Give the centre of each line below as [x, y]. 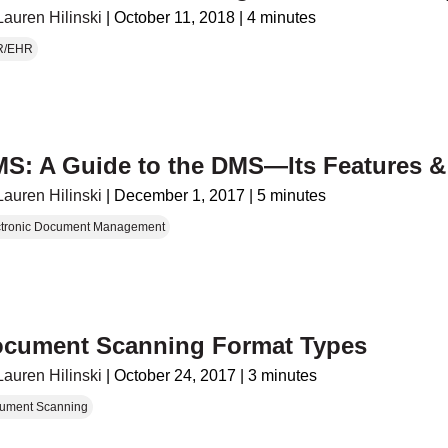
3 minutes [283, 376]
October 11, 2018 [175, 18]
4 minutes [282, 18]
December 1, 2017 [180, 195]
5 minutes [292, 195]
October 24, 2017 [175, 376]
